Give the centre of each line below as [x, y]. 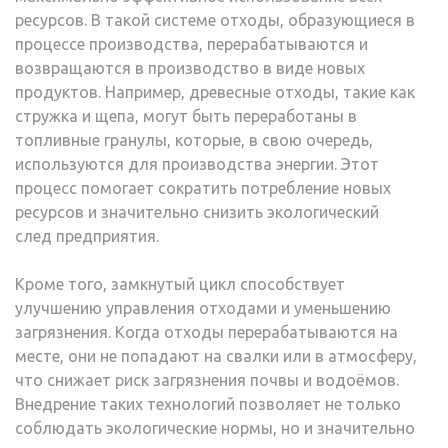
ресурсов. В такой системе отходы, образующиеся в [215, 20]
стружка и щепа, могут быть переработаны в [186, 116]
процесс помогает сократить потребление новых [203, 188]
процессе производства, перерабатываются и [191, 44]
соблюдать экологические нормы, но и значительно [215, 428]
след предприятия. [87, 236]
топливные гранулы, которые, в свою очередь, [194, 140]
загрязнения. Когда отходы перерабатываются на [206, 332]
